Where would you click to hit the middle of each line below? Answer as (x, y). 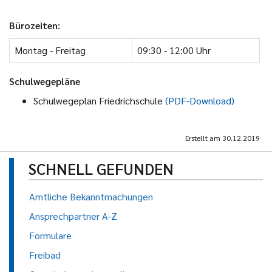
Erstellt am (204, 138)
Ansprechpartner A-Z (73, 216)
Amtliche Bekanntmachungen (91, 197)
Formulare (50, 236)
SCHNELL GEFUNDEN (101, 169)
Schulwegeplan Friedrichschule (99, 101)
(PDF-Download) (200, 101)
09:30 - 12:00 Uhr (174, 50)
